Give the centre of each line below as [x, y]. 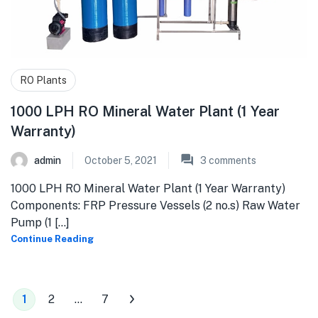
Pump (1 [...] [40, 223]
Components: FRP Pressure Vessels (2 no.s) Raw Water [155, 206]
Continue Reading [52, 239]
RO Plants [43, 81]
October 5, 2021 [121, 161]
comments [231, 161]
